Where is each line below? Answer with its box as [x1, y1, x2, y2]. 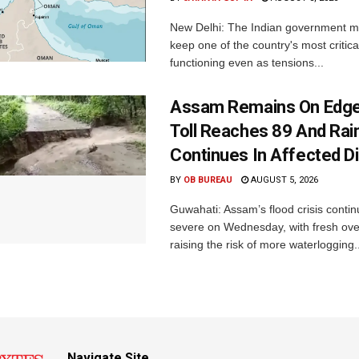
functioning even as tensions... [170, 55, 324, 69]
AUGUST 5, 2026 [248, 174, 318, 185]
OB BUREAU [184, 174, 232, 185]
